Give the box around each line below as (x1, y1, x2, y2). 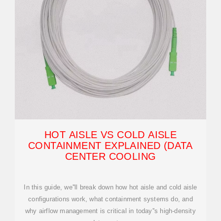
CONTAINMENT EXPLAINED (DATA (28, 140, 193, 151)
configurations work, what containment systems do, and (28, 195, 193, 203)
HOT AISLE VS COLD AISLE (44, 129, 177, 140)
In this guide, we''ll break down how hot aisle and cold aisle (24, 184, 197, 191)
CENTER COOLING (65, 151, 156, 162)
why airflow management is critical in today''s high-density (25, 207, 196, 215)
